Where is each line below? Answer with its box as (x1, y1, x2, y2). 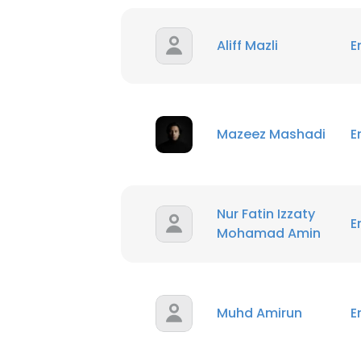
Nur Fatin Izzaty (217, 205, 315, 223)
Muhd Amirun (217, 304, 302, 322)
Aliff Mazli (217, 36, 278, 55)
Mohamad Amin (217, 224, 321, 243)
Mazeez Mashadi (217, 125, 326, 143)
